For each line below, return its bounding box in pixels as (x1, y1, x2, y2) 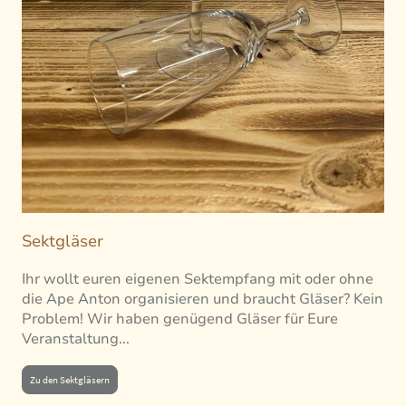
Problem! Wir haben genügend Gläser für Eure (22, 308, 338, 329)
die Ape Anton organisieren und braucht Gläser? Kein (22, 288, 383, 309)
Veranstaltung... (22, 328, 130, 349)
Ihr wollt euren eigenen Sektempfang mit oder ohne (22, 268, 373, 289)
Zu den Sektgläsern (30, 373, 110, 387)
